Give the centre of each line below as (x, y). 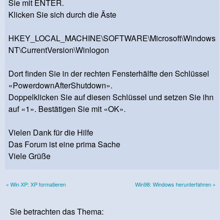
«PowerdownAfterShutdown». (60, 85)
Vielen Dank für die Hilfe (51, 132)
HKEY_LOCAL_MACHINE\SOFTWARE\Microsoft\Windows (112, 38)
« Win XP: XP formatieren (36, 184)
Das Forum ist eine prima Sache (64, 144)
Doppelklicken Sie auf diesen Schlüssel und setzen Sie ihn (111, 97)
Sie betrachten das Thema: (57, 211)
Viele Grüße (29, 156)
